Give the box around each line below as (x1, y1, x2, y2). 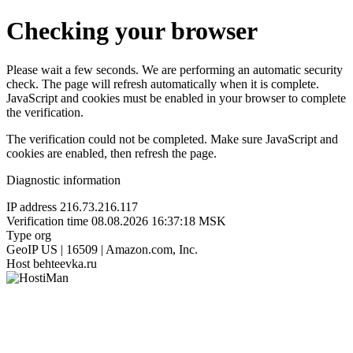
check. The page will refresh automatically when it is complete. (6, 76, 319, 91)
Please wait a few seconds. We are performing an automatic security (6, 62, 343, 76)
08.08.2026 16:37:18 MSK (91, 214, 226, 228)
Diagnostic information (6, 173, 121, 187)
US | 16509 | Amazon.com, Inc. (41, 242, 198, 256)
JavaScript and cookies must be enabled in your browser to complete (6, 91, 346, 105)
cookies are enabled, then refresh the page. (6, 146, 217, 160)
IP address (6, 199, 57, 214)
